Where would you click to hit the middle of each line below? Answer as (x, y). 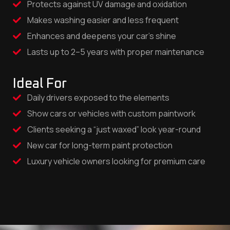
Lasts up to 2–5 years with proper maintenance (116, 52)
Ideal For (40, 84)
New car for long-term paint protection (100, 145)
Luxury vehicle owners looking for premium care (116, 161)
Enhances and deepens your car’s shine (102, 36)
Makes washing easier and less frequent (103, 20)
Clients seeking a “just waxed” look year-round (114, 129)
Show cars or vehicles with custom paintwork (111, 113)
